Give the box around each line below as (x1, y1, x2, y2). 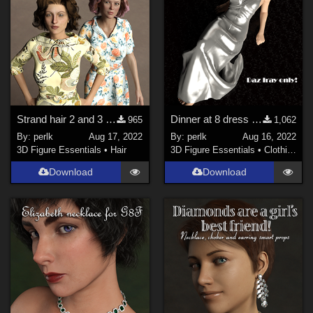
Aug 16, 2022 (242, 131, 296, 142)
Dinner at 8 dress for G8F (251, 113, 262, 126)
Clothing (263, 144, 287, 155)
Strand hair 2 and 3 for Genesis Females (105, 113, 117, 126)
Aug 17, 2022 (89, 131, 143, 142)
